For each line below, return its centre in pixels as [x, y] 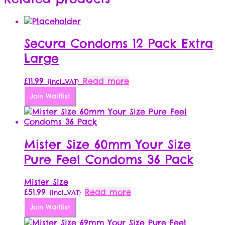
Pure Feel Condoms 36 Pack [109, 159]
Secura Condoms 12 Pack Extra [119, 43]
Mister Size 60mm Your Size [107, 144]
